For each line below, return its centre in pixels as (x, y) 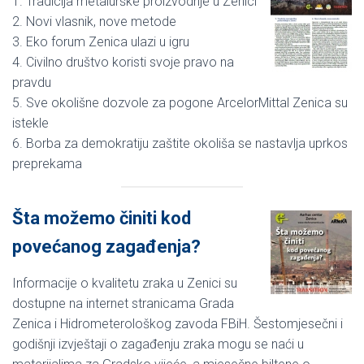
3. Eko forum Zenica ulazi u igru (101, 41)
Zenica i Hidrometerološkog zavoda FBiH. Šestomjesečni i (178, 323)
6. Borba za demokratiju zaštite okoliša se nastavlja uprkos (180, 143)
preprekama (47, 163)
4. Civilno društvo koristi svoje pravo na (123, 62)
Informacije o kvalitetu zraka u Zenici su (125, 283)
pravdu (32, 82)
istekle (30, 123)
